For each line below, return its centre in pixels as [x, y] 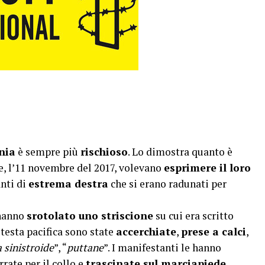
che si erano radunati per [167, 184]
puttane [85, 248]
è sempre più [48, 152]
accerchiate [146, 232]
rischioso [104, 152]
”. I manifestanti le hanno [162, 248]
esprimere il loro [207, 168]
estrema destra [68, 184]
